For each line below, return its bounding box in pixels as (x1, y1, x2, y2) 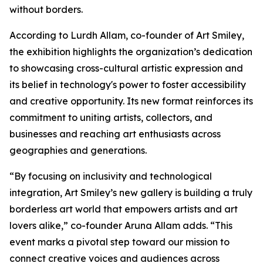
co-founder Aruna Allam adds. (70, 220, 210, 232)
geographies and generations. (9, 144, 147, 157)
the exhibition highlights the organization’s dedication (9, 46, 252, 58)
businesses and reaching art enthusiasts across (9, 128, 221, 140)
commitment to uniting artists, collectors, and (9, 112, 213, 124)
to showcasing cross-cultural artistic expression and (9, 62, 243, 75)
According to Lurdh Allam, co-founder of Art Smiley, (9, 29, 244, 42)
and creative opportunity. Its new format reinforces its (9, 95, 253, 107)
